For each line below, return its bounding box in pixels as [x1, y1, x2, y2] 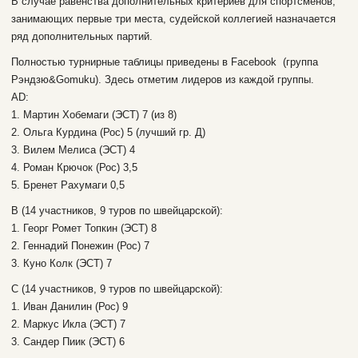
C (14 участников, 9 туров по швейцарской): [11, 283, 223, 295]
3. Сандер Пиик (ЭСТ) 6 [11, 336, 125, 348]
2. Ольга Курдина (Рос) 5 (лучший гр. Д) [11, 126, 205, 138]
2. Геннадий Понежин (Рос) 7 [11, 240, 149, 252]
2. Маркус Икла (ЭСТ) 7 [11, 318, 125, 330]
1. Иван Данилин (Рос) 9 [11, 300, 128, 312]
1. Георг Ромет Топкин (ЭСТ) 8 [11, 222, 157, 234]
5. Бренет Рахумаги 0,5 [11, 179, 125, 191]
